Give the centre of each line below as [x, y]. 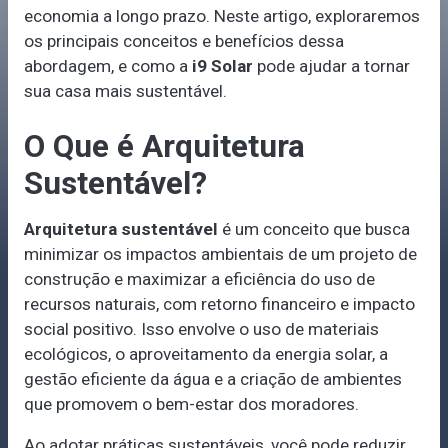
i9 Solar [222, 66]
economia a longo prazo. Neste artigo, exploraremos [221, 16]
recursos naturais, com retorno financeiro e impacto [219, 304]
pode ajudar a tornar [331, 66]
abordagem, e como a [107, 66]
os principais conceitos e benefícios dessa [183, 41]
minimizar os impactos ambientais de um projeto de [220, 254]
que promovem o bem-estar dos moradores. [191, 404]
